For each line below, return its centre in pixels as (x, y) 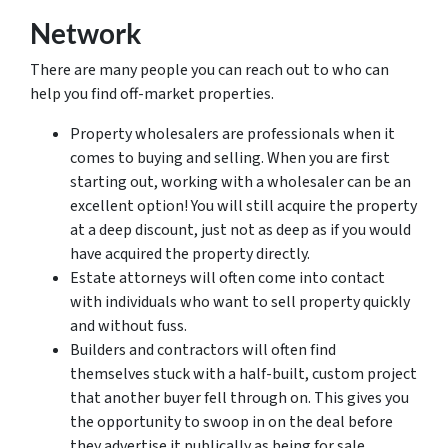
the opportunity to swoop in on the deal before (231, 422)
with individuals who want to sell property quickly (240, 302)
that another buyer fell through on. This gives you (239, 398)
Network (85, 33)
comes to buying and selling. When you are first (230, 158)
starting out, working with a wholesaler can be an (240, 182)
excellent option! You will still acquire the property (243, 206)
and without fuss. (128, 326)
